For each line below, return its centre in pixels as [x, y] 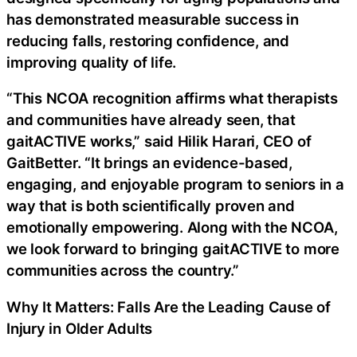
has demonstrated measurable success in [153, 19]
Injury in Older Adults [80, 328]
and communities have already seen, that [151, 120]
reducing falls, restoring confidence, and [148, 40]
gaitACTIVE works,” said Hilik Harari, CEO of [159, 141]
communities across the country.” [123, 271]
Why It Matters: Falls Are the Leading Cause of [169, 306]
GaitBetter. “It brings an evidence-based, [149, 163]
